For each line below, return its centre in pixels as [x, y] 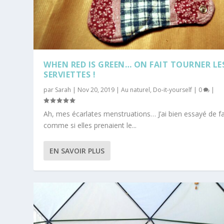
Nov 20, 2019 [96, 90]
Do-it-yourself [173, 90]
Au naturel [136, 90]
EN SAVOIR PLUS [77, 151]
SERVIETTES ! [70, 75]
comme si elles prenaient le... [90, 125]
